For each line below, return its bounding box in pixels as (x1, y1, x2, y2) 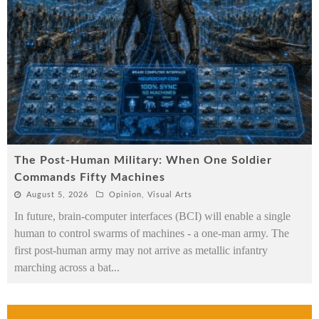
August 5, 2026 (26, 191, 88, 199)
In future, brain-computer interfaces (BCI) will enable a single (14, 210, 291, 223)
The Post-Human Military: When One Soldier (14, 155, 272, 167)
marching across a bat (14, 261, 111, 274)
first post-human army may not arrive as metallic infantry (14, 244, 268, 257)
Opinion (109, 191, 142, 199)
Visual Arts (147, 191, 192, 199)
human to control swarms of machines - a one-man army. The (14, 227, 289, 240)
